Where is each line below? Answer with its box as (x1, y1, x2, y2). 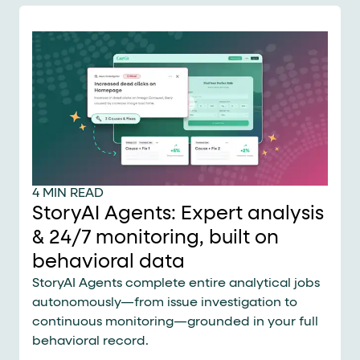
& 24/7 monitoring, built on (32, 228, 279, 248)
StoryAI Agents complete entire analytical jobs (32, 277, 320, 291)
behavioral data (32, 252, 185, 272)
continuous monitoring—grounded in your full (32, 316, 318, 329)
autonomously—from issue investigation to (32, 297, 297, 310)
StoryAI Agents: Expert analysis (32, 204, 324, 224)
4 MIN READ (32, 187, 104, 201)
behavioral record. (32, 335, 149, 349)
